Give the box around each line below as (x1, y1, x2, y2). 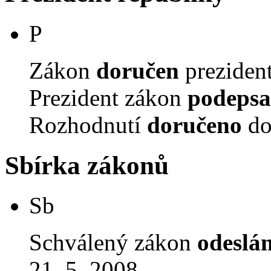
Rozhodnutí (29, 111, 147, 138)
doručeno (147, 111, 242, 138)
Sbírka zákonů (5, 151, 169, 180)
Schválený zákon (29, 229, 197, 256)
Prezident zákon (29, 84, 188, 111)
